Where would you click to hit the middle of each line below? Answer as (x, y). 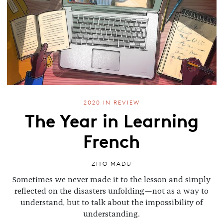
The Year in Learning (111, 119)
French (111, 140)
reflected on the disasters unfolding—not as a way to (111, 191)
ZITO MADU (111, 163)
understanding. (111, 214)
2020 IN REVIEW (111, 103)
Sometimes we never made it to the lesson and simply (111, 180)
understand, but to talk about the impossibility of (111, 203)
